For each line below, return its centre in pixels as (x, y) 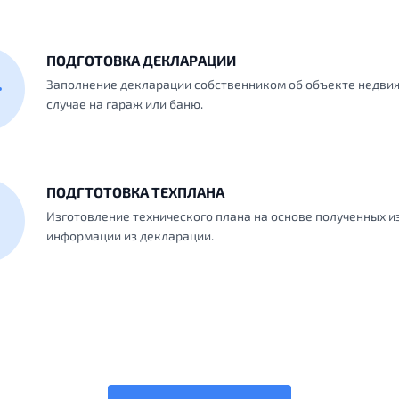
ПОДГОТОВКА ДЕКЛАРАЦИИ (141, 60)
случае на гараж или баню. (125, 104)
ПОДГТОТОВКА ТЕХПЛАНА (135, 192)
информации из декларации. (130, 236)
